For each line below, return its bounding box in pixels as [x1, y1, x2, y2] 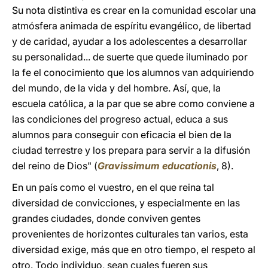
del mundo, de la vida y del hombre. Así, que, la [12, 82, 221, 94]
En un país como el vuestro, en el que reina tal [12, 181, 214, 193]
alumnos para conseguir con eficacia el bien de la [12, 129, 232, 141]
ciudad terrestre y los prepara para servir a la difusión [12, 144, 250, 156]
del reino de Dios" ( [12, 160, 98, 172]
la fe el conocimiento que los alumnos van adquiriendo [12, 66, 254, 78]
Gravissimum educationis [98, 160, 217, 172]
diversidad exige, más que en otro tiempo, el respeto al [12, 243, 255, 255]
